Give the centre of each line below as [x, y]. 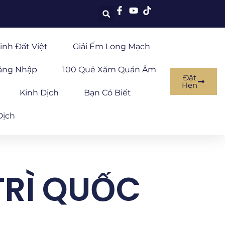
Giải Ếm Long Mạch [111, 46]
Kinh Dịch [39, 93]
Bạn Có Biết [107, 93]
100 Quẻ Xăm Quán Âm [109, 70]
